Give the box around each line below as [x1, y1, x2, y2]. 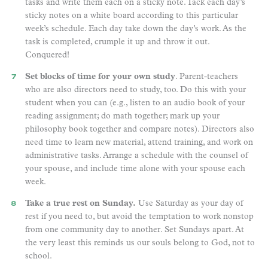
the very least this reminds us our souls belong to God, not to [25, 238, 255, 248]
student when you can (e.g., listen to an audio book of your [25, 98, 245, 108]
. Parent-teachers [175, 72, 238, 81]
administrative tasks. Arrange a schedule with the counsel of [25, 151, 248, 160]
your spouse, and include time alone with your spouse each [25, 164, 245, 173]
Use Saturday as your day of [136, 199, 243, 208]
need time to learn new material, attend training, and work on [25, 138, 253, 147]
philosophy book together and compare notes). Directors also [25, 124, 254, 134]
